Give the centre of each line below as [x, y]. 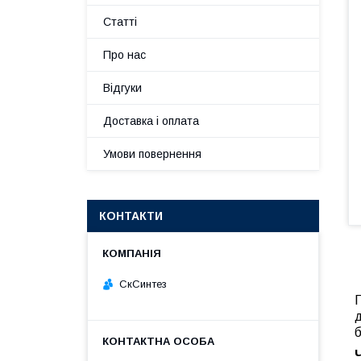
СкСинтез [143, 284]
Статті [120, 22]
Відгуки [122, 88]
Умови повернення [152, 154]
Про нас [124, 55]
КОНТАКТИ [131, 216]
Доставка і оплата [151, 121]
